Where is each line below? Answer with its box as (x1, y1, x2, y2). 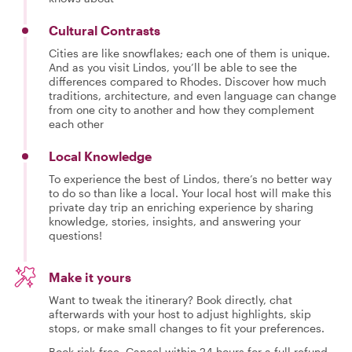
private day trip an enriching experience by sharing (49, 200, 313, 214)
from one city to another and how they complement (49, 103, 314, 116)
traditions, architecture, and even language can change (49, 89, 336, 102)
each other (49, 117, 104, 130)
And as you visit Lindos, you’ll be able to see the (49, 60, 297, 74)
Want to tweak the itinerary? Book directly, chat (49, 293, 292, 306)
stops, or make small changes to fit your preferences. (49, 321, 324, 335)
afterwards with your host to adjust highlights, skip (49, 307, 311, 321)
